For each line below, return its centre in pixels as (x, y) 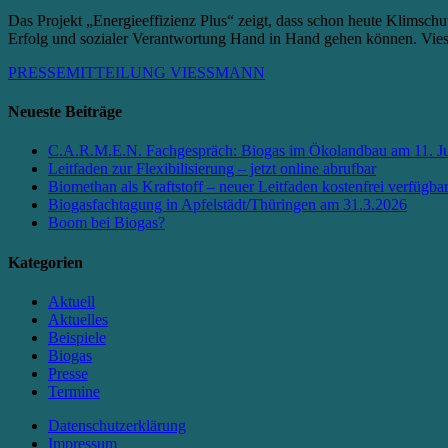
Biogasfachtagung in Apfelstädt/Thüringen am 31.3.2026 (227, 205)
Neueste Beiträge (65, 112)
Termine (74, 391)
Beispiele (77, 337)
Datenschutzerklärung (117, 425)
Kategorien (45, 262)
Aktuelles (78, 319)
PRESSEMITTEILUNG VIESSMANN (136, 72)
